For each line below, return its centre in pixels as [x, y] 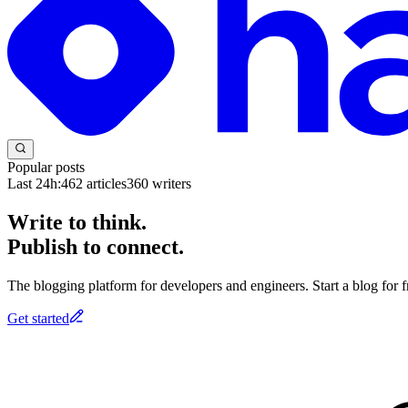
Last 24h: [34, 183]
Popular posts [46, 167]
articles [105, 183]
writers [170, 183]
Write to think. [77, 222]
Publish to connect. [96, 246]
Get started [38, 318]
